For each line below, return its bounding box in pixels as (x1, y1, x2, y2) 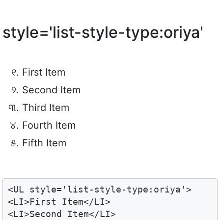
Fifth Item (22, 137, 66, 149)
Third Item (22, 102, 69, 114)
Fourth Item (22, 119, 76, 132)
